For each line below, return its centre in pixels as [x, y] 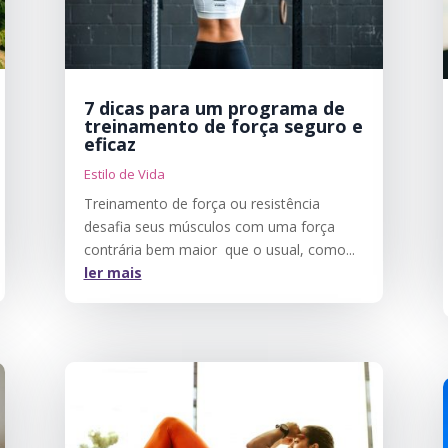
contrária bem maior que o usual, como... [219, 249]
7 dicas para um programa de [214, 107]
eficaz [109, 143]
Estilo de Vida [124, 173]
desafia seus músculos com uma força [209, 226]
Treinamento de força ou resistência [201, 203]
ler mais [112, 272]
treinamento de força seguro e [223, 125]
